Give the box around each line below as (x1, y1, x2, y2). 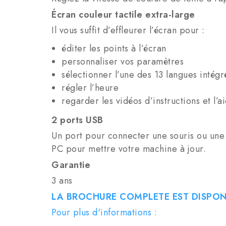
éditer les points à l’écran (62, 42, 169, 55)
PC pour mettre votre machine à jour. (51, 142, 206, 156)
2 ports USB (51, 114, 103, 127)
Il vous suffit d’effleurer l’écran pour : (51, 24, 205, 37)
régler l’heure (62, 81, 122, 95)
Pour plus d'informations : (51, 206, 157, 219)
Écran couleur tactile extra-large (51, 8, 195, 22)
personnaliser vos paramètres (62, 55, 184, 69)
